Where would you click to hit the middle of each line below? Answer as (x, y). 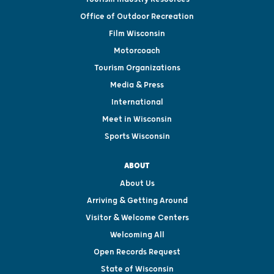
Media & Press (137, 85)
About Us (137, 184)
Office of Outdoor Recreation (137, 17)
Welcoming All (137, 235)
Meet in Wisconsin (137, 120)
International (137, 102)
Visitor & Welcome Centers (137, 218)
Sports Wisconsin (137, 137)
